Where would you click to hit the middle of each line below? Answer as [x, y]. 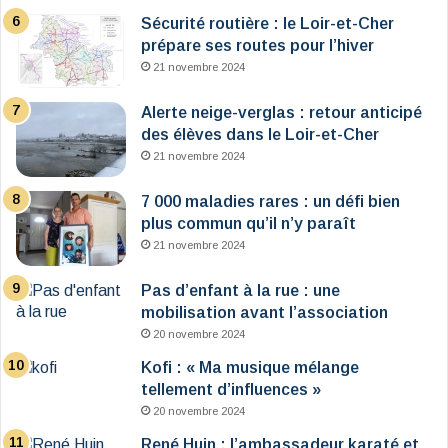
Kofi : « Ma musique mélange [250, 368]
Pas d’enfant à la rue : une [240, 291]
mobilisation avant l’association [264, 313]
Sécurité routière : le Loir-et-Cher [267, 24]
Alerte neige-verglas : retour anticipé [281, 113]
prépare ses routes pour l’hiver [257, 46]
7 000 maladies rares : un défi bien [270, 202]
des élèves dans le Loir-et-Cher [260, 135]
